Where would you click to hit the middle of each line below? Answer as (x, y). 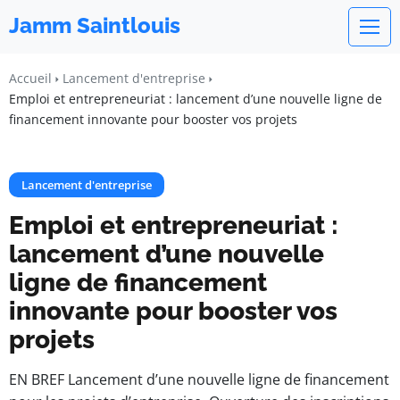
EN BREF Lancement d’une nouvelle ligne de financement (199, 379)
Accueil (30, 78)
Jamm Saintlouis (95, 25)
